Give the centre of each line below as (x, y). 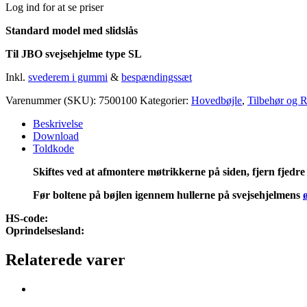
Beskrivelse (58, 123)
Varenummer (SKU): (52, 100)
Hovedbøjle (217, 100)
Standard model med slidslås (72, 30)
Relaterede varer (65, 259)
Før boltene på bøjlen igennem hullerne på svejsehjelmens (168, 195)
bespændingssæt (157, 77)
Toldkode (53, 148)
